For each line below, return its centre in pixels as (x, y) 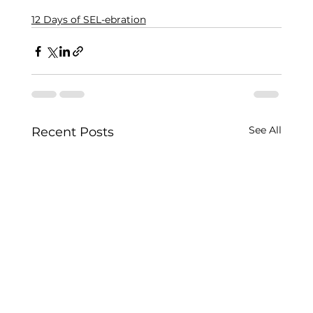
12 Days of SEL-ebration (88, 20)
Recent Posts (72, 132)
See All (265, 130)
